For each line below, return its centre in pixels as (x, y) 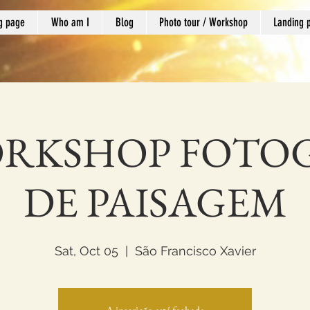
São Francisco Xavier (195, 250)
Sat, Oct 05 (86, 250)
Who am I (70, 22)
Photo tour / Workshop (203, 22)
